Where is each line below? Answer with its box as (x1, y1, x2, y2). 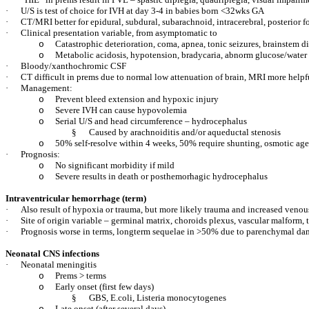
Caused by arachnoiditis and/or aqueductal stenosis (89, 127, 281, 137)
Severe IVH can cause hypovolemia (55, 105, 187, 115)
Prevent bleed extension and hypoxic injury (55, 94, 219, 104)
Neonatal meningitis (21, 259, 97, 270)
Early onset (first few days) (55, 281, 154, 292)
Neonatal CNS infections (6, 248, 99, 259)
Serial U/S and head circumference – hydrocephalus (55, 116, 247, 126)
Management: (21, 83, 72, 93)
